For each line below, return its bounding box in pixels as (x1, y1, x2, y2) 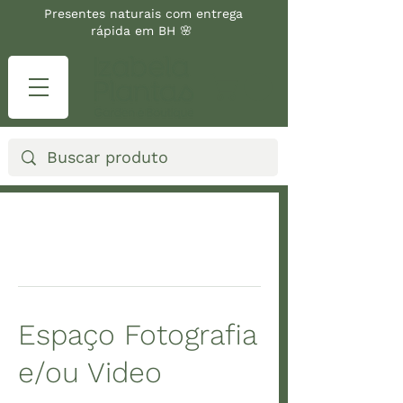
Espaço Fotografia (18, 318, 256, 353)
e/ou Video (18, 355, 162, 390)
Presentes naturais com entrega (44, 6, 243, 21)
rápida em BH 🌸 (90, 23, 197, 38)
